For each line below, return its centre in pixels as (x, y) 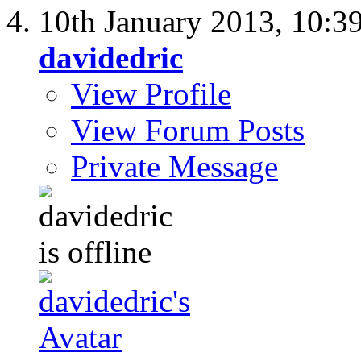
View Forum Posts (188, 130)
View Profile (151, 93)
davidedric (111, 57)
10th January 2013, (165, 21)
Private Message (174, 166)
